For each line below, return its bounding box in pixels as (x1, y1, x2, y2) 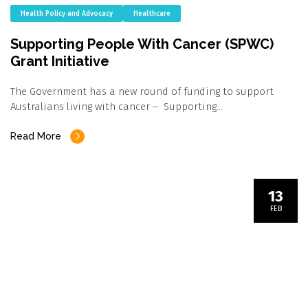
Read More (10, 130, 61, 142)
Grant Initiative (10, 52, 109, 69)
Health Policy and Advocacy (21, 9, 113, 18)
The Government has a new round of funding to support (10, 85, 274, 98)
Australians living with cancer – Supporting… (10, 100, 223, 113)
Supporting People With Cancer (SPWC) (10, 35, 274, 52)
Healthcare (133, 9, 170, 18)
